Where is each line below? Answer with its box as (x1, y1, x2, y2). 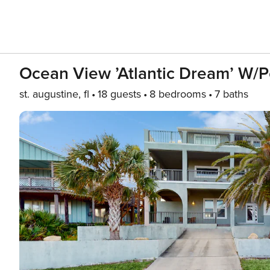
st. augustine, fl (19, 87, 89, 101)
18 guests (98, 87, 141, 101)
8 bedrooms (149, 87, 206, 101)
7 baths (215, 87, 248, 101)
